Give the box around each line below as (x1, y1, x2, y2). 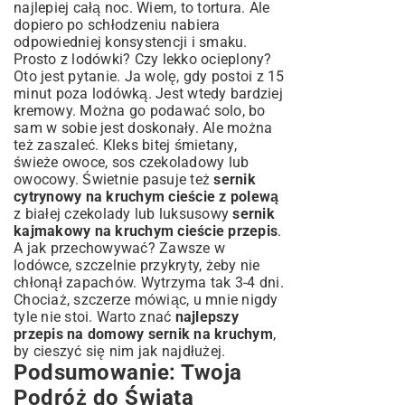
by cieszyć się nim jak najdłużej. (14, 343, 226, 360)
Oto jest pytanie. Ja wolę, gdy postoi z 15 (14, 68, 285, 85)
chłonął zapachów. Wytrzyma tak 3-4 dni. (14, 274, 284, 291)
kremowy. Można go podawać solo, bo (14, 102, 266, 119)
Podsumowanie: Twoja (14, 360, 242, 385)
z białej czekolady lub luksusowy (14, 205, 233, 222)
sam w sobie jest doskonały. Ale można (14, 119, 273, 137)
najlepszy (174, 308, 239, 325)
